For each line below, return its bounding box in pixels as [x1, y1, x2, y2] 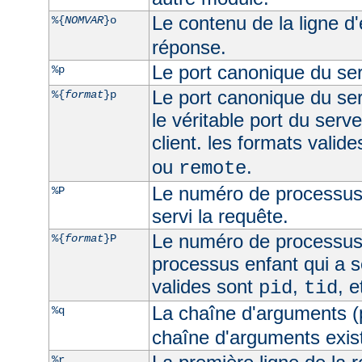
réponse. [151, 36, 226, 58]
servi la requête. [151, 204, 288, 227]
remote [178, 157, 246, 179]
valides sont [151, 275, 259, 297]
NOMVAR [64, 13, 103, 27]
